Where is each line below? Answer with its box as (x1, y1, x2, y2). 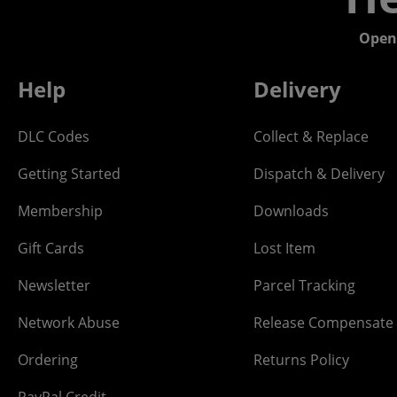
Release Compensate (253, 313, 393, 333)
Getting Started (18, 164, 121, 184)
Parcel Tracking (253, 276, 355, 296)
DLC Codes (18, 127, 90, 147)
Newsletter (18, 276, 90, 296)
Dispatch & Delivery (253, 164, 385, 184)
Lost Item (253, 238, 315, 259)
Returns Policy (253, 350, 349, 370)
